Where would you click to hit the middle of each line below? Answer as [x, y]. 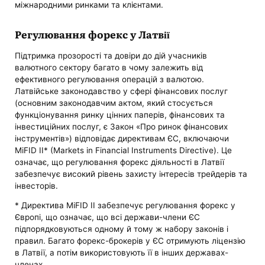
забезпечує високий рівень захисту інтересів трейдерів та [131, 174]
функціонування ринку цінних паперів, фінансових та [120, 114]
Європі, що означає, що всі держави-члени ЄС [108, 217]
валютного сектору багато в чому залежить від [109, 67]
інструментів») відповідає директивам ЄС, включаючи [122, 138]
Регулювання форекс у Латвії [93, 34]
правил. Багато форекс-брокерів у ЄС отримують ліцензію [130, 241]
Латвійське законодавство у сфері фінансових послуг [122, 91]
